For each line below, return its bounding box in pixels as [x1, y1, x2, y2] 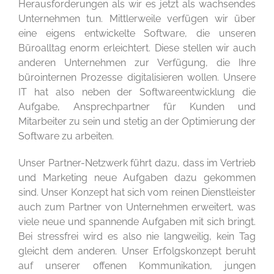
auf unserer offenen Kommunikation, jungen [18, 259, 256, 272]
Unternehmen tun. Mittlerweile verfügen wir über [18, 12, 256, 24]
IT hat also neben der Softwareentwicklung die [18, 86, 256, 98]
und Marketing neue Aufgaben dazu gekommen [18, 171, 256, 183]
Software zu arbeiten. [18, 130, 114, 142]
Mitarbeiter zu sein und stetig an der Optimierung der [18, 115, 256, 127]
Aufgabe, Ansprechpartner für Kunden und [18, 100, 256, 113]
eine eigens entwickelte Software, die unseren [18, 27, 256, 39]
